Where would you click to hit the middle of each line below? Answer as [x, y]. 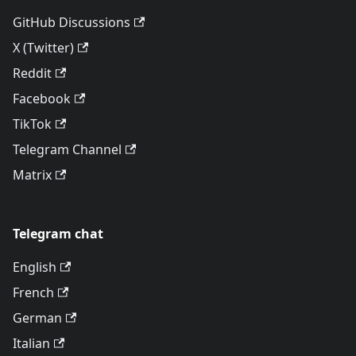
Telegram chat [58, 234]
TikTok [32, 124]
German [37, 318]
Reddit [32, 73]
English [35, 267]
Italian [31, 343]
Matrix [32, 175]
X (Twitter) [43, 48]
